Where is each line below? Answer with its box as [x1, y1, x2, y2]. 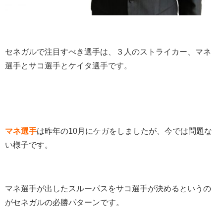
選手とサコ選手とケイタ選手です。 [5, 61, 132, 70]
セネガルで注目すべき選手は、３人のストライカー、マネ [5, 48, 211, 56]
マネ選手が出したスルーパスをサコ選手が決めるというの [5, 184, 211, 193]
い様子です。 [5, 141, 53, 150]
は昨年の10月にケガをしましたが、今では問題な [37, 127, 212, 136]
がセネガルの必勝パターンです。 [5, 198, 124, 207]
